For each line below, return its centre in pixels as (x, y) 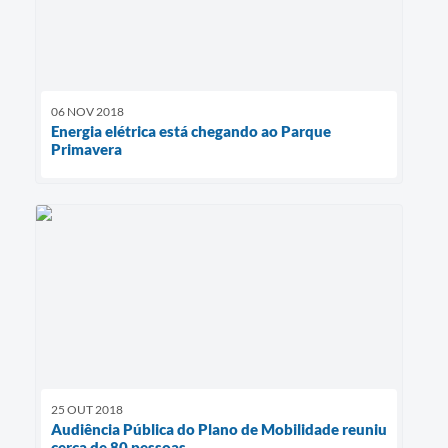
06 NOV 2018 (87, 111)
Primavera (86, 148)
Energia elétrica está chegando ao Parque (191, 130)
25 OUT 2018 (87, 409)
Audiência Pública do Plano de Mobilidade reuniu (219, 428)
